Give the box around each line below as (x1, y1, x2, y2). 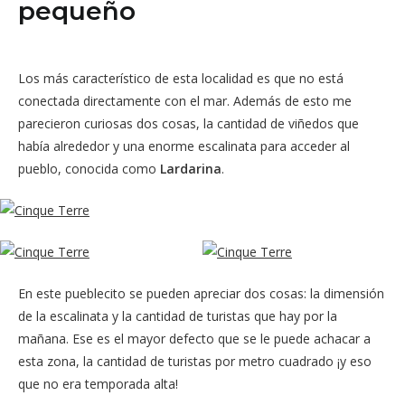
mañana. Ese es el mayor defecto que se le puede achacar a (18, 329, 371, 347)
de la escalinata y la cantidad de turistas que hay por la (18, 306, 337, 325)
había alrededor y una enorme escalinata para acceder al (18, 137, 350, 155)
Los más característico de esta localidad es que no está (18, 69, 344, 87)
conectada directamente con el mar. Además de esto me (18, 91, 352, 109)
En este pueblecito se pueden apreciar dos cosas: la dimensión (18, 284, 384, 302)
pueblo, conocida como (18, 159, 160, 177)
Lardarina (160, 159, 221, 177)
